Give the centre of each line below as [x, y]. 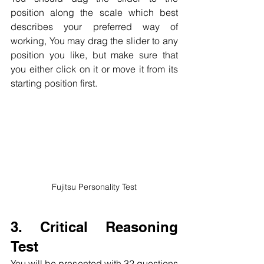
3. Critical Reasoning [94, 227]
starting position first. [54, 83]
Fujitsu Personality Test [94, 187]
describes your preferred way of [94, 27]
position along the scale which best [94, 13]
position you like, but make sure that [94, 55]
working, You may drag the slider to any [94, 41]
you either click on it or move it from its [94, 69]
